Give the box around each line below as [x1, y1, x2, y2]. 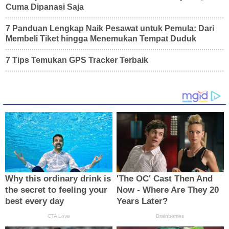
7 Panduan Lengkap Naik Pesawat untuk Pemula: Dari [6, 24, 214, 33]
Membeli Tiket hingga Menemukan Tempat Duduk [6, 34, 196, 43]
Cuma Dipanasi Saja [6, 2, 84, 11]
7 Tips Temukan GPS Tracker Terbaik [6, 55, 148, 64]
